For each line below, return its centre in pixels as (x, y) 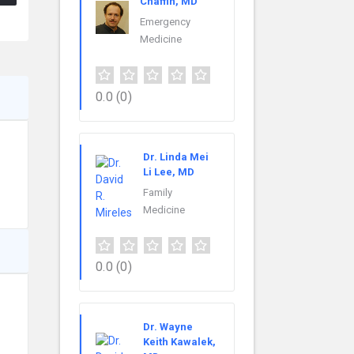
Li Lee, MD (169, 171)
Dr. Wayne (168, 327)
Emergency (165, 21)
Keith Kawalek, (179, 342)
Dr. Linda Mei (176, 156)
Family (158, 192)
